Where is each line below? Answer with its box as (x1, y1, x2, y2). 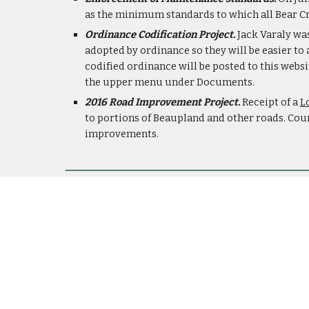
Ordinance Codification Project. (84, 28, 235, 41)
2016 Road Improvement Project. (84, 96, 242, 108)
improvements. (84, 128, 159, 140)
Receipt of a (241, 96, 300, 108)
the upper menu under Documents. (84, 76, 255, 88)
